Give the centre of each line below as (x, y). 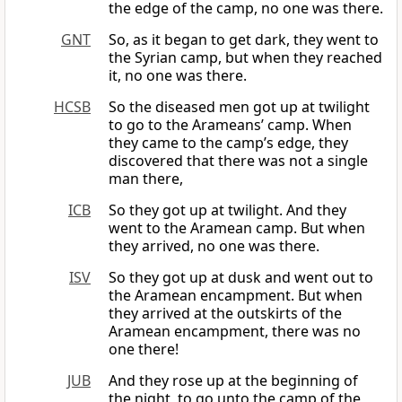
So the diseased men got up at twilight (239, 107)
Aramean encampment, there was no (235, 332)
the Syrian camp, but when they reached (245, 58)
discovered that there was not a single (238, 161)
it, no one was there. (178, 76)
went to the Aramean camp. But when (237, 228)
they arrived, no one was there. (214, 246)
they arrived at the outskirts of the (225, 314)
